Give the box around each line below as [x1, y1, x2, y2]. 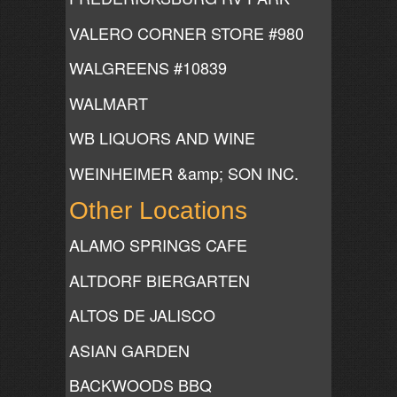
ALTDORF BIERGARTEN [69, 268, 250, 292]
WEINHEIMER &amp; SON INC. [69, 160, 299, 184]
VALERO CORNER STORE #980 [69, 20, 304, 44]
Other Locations [69, 197, 247, 224]
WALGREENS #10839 [69, 56, 227, 79]
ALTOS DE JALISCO [69, 303, 215, 326]
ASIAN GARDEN [69, 338, 190, 362]
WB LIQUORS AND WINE [69, 126, 255, 149]
